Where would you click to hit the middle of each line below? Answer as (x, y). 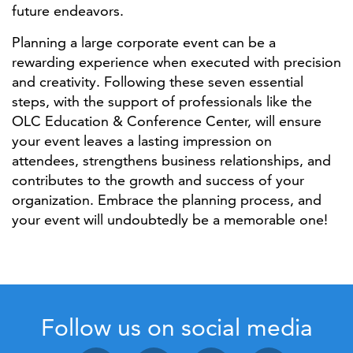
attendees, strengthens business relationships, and (171, 160)
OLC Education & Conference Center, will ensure (167, 121)
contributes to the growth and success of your (158, 180)
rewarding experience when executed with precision (176, 62)
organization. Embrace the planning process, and (167, 200)
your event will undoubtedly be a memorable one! (170, 219)
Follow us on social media (176, 327)
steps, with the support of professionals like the (162, 101)
